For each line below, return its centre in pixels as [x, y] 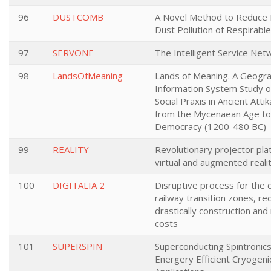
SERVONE [73, 53]
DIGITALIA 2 [79, 185]
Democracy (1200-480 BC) [211, 126]
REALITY [71, 149]
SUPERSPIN [77, 246]
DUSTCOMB [78, 17]
